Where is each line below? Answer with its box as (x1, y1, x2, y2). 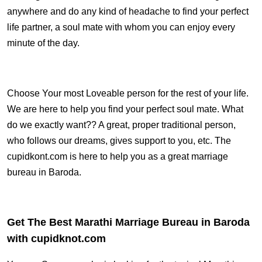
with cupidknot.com (7, 233, 106, 244)
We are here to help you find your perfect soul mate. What (7, 104, 243, 114)
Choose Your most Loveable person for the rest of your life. (7, 88, 249, 98)
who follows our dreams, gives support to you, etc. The (7, 136, 231, 146)
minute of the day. (7, 38, 82, 48)
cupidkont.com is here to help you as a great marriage (7, 151, 228, 161)
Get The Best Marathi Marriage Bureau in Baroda (7, 216, 250, 228)
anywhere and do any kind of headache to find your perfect (7, 6, 249, 16)
